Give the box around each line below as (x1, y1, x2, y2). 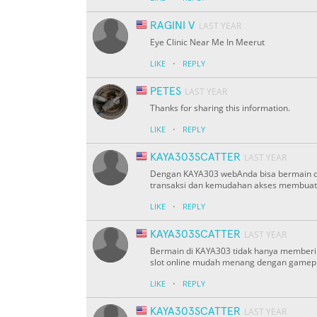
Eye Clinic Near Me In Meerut (150, 36, 265, 49)
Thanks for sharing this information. (150, 102, 290, 115)
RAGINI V (150, 20, 195, 32)
